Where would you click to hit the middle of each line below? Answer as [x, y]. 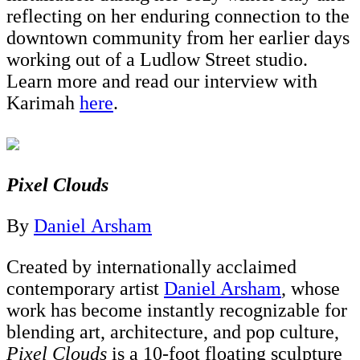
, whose [311, 288]
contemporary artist [85, 288]
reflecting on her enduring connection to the [178, 16]
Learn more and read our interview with [162, 81]
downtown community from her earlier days [178, 37]
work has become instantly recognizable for [177, 310]
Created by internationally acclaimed [151, 266]
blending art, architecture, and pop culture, [173, 331]
